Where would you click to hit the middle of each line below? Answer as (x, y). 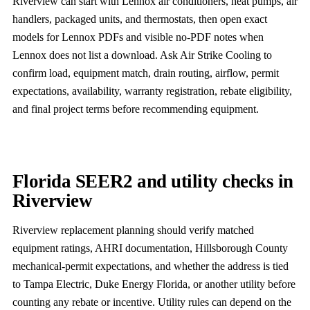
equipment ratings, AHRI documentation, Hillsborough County (150, 248)
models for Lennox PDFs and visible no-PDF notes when (138, 37)
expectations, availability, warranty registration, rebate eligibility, (152, 91)
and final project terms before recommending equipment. (135, 109)
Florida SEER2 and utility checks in (153, 182)
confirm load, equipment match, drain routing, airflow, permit (145, 73)
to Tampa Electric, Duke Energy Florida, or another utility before (154, 284)
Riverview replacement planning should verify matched (133, 230)
